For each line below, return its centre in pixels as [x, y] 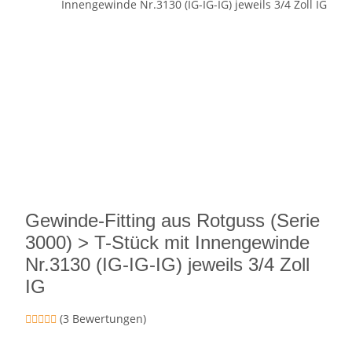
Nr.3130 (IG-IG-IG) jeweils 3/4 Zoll [167, 264]
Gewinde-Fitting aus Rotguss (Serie [172, 220]
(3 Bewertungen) [103, 319]
